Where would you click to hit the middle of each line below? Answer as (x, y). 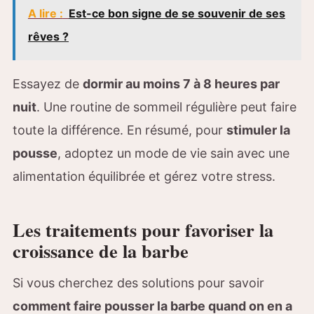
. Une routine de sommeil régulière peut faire (166, 107)
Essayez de (48, 84)
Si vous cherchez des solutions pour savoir (138, 282)
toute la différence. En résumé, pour (120, 130)
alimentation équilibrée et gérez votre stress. (144, 177)
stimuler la (258, 130)
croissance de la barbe (101, 251)
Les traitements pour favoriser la (143, 230)
